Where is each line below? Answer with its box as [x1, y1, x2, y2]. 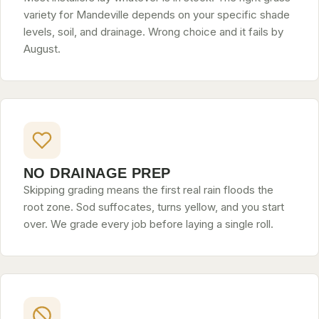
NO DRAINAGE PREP [23, 165, 171, 181]
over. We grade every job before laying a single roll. [23, 217, 273, 231]
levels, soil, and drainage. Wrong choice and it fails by [23, 25, 283, 38]
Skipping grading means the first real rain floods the [23, 183, 273, 197]
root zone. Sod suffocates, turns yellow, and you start [23, 200, 284, 214]
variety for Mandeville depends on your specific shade [23, 8, 290, 21]
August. [23, 42, 61, 56]
